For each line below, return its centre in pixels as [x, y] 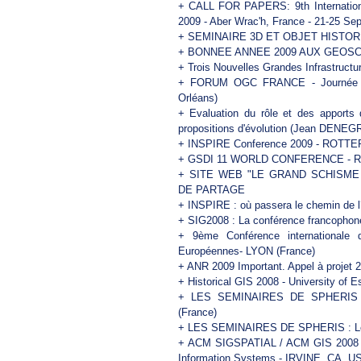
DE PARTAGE [211, 189]
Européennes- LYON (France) [246, 251]
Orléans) [197, 98]
